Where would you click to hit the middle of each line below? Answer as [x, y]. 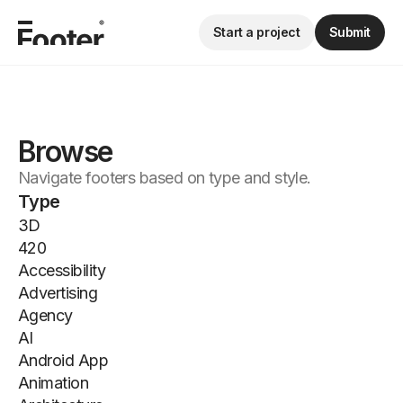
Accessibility [62, 270]
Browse [65, 152]
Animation [54, 383]
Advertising [58, 293]
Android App [63, 360]
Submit [349, 32]
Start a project [256, 32]
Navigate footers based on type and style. [165, 178]
